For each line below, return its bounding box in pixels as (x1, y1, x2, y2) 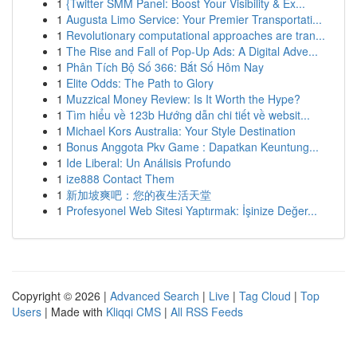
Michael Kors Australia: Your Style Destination (66, 123, 296, 139)
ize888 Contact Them (66, 171, 175, 186)
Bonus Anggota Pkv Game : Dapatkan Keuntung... (66, 139, 319, 155)
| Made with (41, 304, 106, 320)
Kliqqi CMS (106, 304, 161, 320)
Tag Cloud (239, 288, 291, 304)
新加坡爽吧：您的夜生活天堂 (66, 186, 211, 202)
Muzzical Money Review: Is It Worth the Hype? (66, 91, 300, 107)
